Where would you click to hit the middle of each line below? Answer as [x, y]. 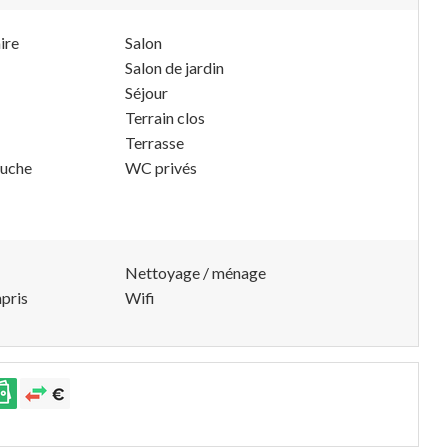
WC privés [161, 167]
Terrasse [154, 142]
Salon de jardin [174, 67]
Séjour [146, 92]
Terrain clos [165, 117]
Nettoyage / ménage [195, 272]
